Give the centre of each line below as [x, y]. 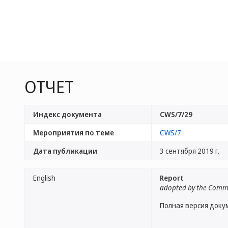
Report [172, 178]
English [44, 178]
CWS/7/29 [176, 114]
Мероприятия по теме [74, 133]
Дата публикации [65, 151]
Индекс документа [67, 114]
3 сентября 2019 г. [190, 151]
